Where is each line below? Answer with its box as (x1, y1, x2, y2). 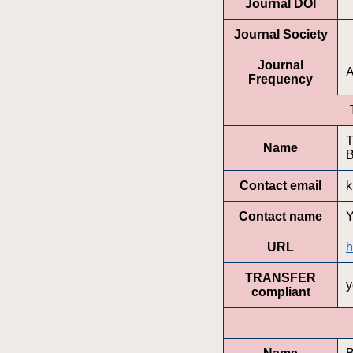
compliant (251, 284, 310, 299)
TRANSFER (245, 270, 316, 284)
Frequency (248, 72, 313, 86)
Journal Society (233, 27, 328, 41)
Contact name (239, 209, 322, 223)
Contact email (240, 178, 321, 192)
